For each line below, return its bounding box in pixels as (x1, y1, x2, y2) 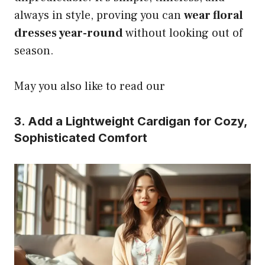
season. (14, 43, 54, 59)
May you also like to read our (14, 79, 165, 95)
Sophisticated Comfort (14, 131, 147, 146)
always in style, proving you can (14, 8, 184, 24)
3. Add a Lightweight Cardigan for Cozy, (14, 114, 247, 129)
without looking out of (123, 25, 243, 41)
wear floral (184, 8, 243, 24)
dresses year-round (14, 25, 123, 41)
